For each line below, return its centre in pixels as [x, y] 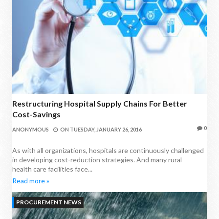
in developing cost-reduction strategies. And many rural [97, 160]
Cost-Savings [36, 114]
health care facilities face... [52, 169]
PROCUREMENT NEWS [49, 202]
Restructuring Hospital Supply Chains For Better [100, 104]
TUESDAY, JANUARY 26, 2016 [106, 130]
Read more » [31, 181]
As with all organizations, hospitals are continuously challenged [108, 151]
